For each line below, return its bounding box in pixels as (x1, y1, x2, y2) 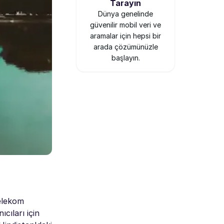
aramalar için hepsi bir (90, 31, 161, 40)
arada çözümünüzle (93, 42, 158, 51)
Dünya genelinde (98, 9, 153, 18)
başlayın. (111, 53, 140, 62)
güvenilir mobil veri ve (90, 20, 161, 29)
